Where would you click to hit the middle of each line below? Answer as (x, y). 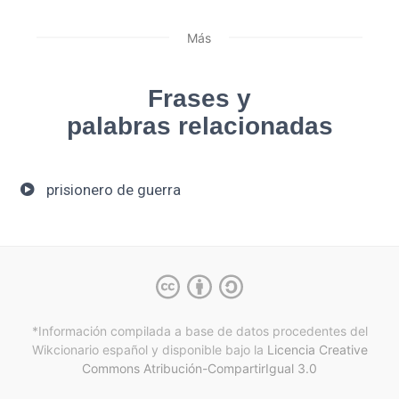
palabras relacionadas (199, 126)
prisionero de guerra (113, 190)
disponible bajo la (212, 349)
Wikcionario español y (95, 349)
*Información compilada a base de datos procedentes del (199, 330)
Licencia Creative (317, 349)
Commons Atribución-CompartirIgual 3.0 (199, 368)
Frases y (199, 99)
